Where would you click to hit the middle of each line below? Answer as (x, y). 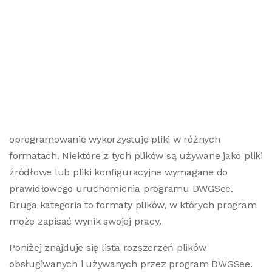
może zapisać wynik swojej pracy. (85, 221)
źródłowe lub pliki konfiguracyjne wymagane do (119, 172)
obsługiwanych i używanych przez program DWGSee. (131, 264)
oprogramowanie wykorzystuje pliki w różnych (115, 139)
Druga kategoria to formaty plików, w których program (133, 205)
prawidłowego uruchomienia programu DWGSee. (121, 189)
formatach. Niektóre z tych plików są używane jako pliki (136, 156)
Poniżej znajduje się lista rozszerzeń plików (108, 247)
